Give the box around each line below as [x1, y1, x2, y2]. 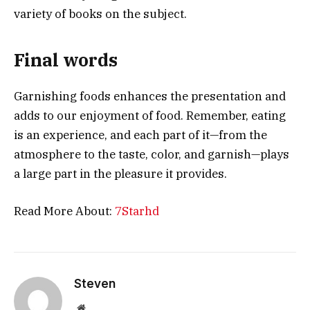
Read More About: [14, 203, 115, 219]
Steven [74, 277, 116, 291]
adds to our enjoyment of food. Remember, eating [14, 108, 286, 124]
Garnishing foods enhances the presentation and [14, 89, 286, 104]
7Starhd [115, 203, 159, 219]
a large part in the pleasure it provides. [14, 166, 227, 182]
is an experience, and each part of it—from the [14, 127, 267, 143]
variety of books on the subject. [14, 6, 187, 21]
